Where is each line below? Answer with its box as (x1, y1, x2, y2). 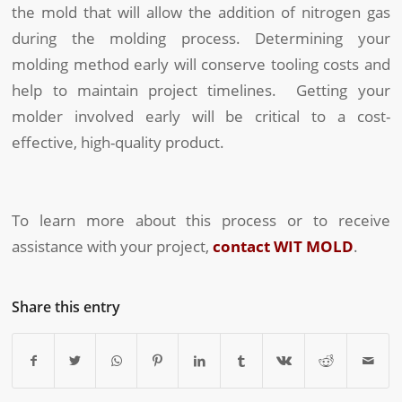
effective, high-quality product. (12, 132, 225, 153)
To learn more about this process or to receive (12, 210, 390, 232)
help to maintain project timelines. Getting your (12, 80, 390, 101)
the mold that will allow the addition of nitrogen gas (12, 2, 390, 23)
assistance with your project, (12, 236, 214, 258)
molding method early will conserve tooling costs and (12, 54, 390, 75)
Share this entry (12, 297, 121, 318)
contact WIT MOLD (213, 236, 354, 258)
